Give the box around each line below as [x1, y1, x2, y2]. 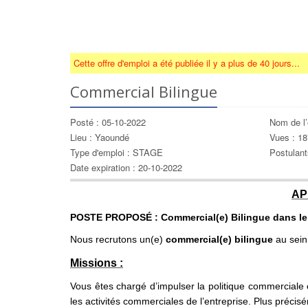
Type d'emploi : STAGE [70, 146, 163, 159]
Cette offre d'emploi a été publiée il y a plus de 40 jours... [74, 56, 300, 69]
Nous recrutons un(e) [70, 234, 166, 245]
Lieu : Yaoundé [70, 131, 129, 144]
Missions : [70, 257, 123, 269]
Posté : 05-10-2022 [70, 115, 146, 129]
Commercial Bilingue [70, 81, 217, 102]
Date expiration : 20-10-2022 [70, 161, 182, 174]
